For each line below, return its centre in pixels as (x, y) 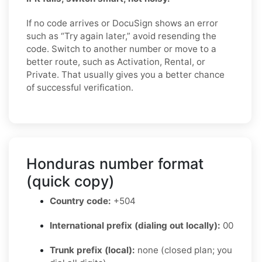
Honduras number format (115, 163)
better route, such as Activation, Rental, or (116, 61)
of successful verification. (80, 87)
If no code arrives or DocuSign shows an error (122, 23)
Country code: (80, 201)
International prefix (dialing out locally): (135, 225)
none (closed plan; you (184, 250)
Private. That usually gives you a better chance (125, 74)
